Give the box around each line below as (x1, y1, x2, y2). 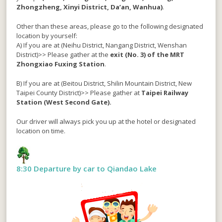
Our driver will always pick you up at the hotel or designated (16, 116, 196, 126)
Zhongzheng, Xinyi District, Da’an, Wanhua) (16, 2, 163, 11)
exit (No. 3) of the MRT (110, 50, 185, 59)
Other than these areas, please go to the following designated (16, 21, 204, 31)
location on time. (16, 126, 66, 135)
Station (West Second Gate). (16, 97, 112, 107)
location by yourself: (16, 31, 78, 40)
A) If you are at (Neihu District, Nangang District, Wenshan (16, 40, 187, 50)
